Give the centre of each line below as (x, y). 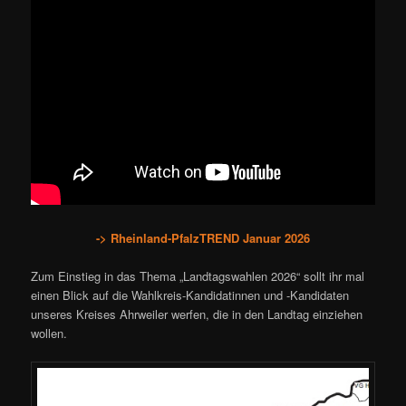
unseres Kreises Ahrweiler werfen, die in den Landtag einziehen (197, 314)
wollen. (49, 333)
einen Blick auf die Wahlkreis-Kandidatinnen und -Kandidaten (190, 295)
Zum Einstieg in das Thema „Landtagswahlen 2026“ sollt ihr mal (198, 275)
